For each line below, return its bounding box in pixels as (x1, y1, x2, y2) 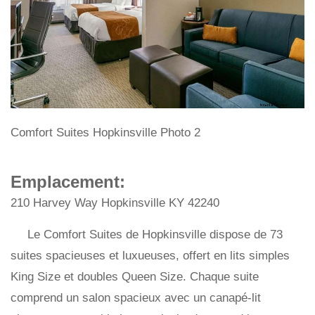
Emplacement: (11, 172, 125, 192)
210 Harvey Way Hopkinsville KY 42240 (11, 196, 219, 210)
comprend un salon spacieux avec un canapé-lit (11, 291, 261, 305)
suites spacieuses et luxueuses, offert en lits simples (11, 249, 290, 263)
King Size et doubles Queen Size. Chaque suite (11, 270, 259, 284)
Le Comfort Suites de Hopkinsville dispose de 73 (27, 228, 283, 242)
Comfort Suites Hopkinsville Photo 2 (11, 126, 200, 140)
